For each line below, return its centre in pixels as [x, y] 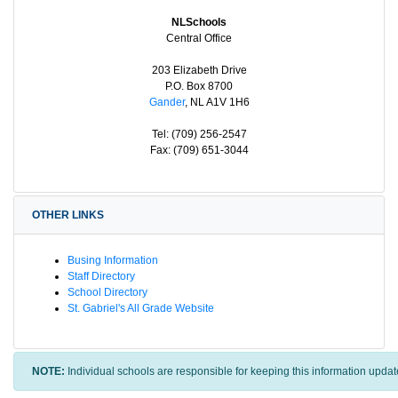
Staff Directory [101, 276]
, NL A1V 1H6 [217, 102]
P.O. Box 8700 [199, 86]
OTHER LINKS [68, 215]
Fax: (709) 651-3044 [199, 150]
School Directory [107, 292]
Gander [167, 102]
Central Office [199, 38]
